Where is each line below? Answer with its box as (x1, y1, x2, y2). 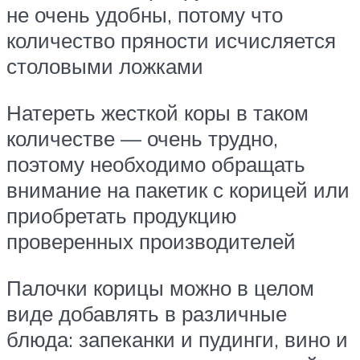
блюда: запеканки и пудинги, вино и (6, 325, 348, 352)
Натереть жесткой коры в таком (6, 100, 309, 126)
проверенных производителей (6, 228, 296, 255)
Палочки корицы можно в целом (6, 274, 314, 301)
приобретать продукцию (6, 202, 237, 229)
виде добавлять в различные (6, 300, 287, 326)
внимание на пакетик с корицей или (6, 177, 350, 203)
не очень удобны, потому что (6, 2, 283, 28)
